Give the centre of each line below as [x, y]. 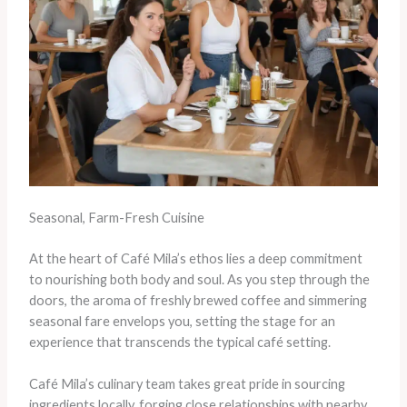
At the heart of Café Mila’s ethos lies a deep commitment [195, 259]
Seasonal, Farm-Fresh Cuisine [116, 218]
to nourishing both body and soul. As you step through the [199, 280]
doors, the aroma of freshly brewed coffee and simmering [198, 301]
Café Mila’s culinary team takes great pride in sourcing [187, 384]
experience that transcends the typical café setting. [179, 342]
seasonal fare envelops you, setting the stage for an [182, 322]
